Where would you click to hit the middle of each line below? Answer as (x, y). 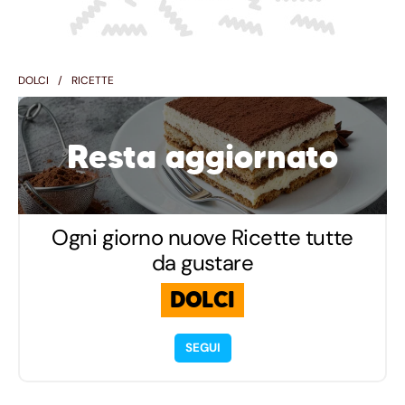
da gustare (202, 262)
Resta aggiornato (202, 156)
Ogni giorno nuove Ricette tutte (202, 237)
